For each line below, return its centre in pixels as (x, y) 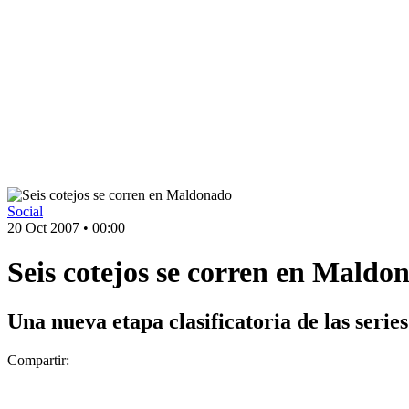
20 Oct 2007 (43, 228)
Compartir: (38, 360)
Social (25, 211)
